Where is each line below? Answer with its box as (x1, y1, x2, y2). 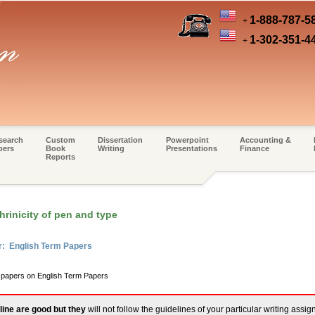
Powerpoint (165, 136, 209, 144)
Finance (239, 144, 269, 153)
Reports (45, 153, 75, 161)
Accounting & (239, 136, 291, 144)
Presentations (165, 144, 217, 153)
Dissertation (98, 136, 143, 144)
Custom (45, 136, 75, 144)
